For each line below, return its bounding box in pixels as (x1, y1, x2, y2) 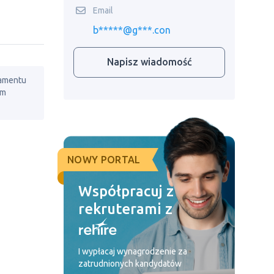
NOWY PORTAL (67, 154, 141, 165)
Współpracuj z (78, 183, 174, 199)
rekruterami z (78, 201, 176, 217)
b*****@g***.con (93, 24, 171, 35)
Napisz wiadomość (106, 56, 192, 67)
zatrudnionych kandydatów (78, 258, 182, 268)
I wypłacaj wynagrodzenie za (78, 246, 187, 256)
